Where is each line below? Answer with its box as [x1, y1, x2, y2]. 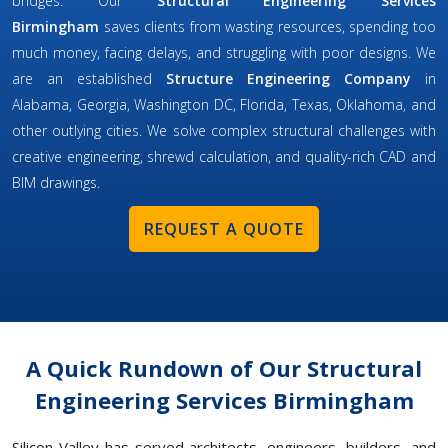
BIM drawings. [12, 173, 100, 193]
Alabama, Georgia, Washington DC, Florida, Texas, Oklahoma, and [12, 95, 436, 115]
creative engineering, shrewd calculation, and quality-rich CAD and [12, 147, 436, 167]
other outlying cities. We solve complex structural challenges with [12, 121, 436, 141]
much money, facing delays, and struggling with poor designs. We [12, 43, 436, 63]
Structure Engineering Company [166, 69, 425, 89]
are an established [12, 69, 166, 89]
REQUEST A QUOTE [144, 218, 304, 241]
